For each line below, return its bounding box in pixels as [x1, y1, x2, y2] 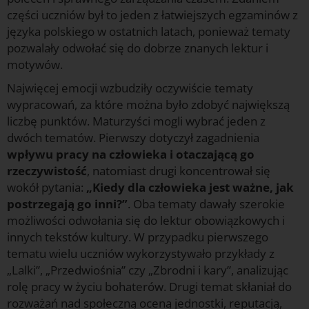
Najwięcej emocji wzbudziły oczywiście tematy [7, 80, 253, 97]
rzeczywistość [7, 163, 87, 179]
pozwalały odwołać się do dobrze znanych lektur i [7, 40, 268, 57]
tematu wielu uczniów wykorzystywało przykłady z [7, 246, 275, 262]
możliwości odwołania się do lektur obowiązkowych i [7, 212, 285, 229]
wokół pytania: [7, 179, 86, 196]
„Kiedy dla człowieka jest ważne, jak [86, 179, 294, 196]
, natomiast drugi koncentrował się [87, 163, 270, 179]
